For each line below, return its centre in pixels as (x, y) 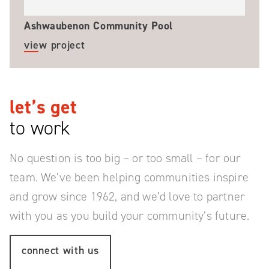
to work (40, 128)
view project (55, 45)
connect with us (60, 251)
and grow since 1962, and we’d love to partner (128, 197)
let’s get (44, 107)
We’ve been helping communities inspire (145, 177)
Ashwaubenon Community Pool (99, 26)
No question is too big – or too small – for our (125, 158)
